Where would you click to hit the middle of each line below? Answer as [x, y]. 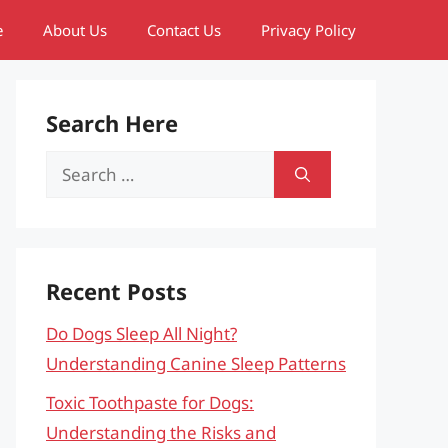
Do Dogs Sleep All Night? [141, 333]
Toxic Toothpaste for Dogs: [150, 402]
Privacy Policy [308, 30]
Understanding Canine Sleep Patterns [196, 363]
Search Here [112, 123]
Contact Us [184, 30]
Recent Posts [116, 291]
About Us [75, 30]
